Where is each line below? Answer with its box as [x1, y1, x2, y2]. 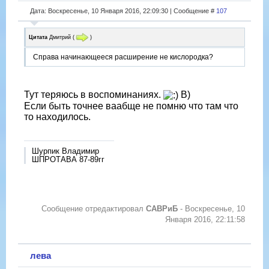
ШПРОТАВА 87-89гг [32, 155, 104, 165]
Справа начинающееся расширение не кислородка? [33, 53, 213, 62]
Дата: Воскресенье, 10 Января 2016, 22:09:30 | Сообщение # [30, 7, 216, 14]
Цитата [29, 34, 47, 40]
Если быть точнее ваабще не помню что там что [24, 101, 238, 112]
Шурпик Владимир [32, 147, 99, 156]
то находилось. [24, 112, 91, 122]
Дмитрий [49, 34, 71, 40]
